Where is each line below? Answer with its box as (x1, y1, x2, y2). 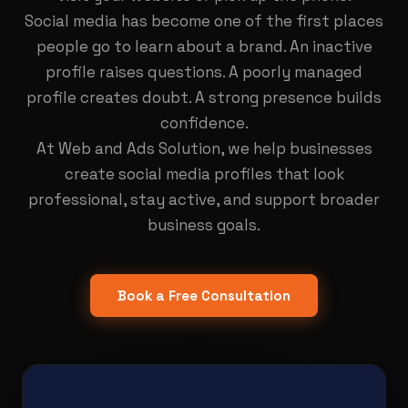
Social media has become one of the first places (25, 11, 383, 31)
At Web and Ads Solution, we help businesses (36, 138, 372, 158)
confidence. (159, 113, 249, 133)
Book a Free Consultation (117, 287, 291, 304)
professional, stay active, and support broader (28, 189, 380, 209)
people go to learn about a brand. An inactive (36, 36, 372, 56)
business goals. (148, 215, 260, 235)
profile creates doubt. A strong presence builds (26, 87, 382, 107)
